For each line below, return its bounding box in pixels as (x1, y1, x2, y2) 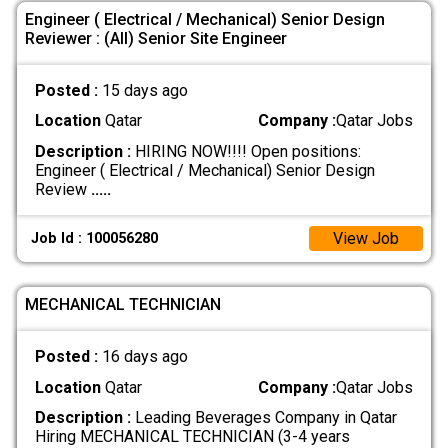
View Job (333, 229, 399, 248)
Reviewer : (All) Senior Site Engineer (25, 28, 287, 48)
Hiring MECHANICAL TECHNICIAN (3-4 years (34, 426, 350, 446)
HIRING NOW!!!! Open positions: (130, 141, 361, 161)
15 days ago (101, 81, 188, 101)
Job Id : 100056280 (31, 230, 159, 247)
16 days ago (101, 347, 188, 367)
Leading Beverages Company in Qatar (130, 407, 397, 427)
